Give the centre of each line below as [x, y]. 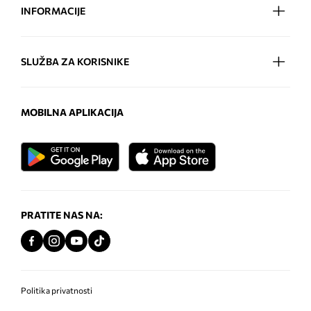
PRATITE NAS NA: [62, 215]
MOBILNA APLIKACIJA [72, 112]
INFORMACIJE [53, 11]
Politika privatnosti [57, 291]
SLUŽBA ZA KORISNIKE [75, 62]
